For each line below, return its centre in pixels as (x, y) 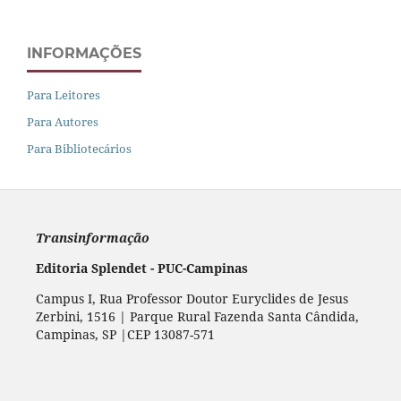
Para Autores (63, 121)
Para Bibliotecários (79, 148)
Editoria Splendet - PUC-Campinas (141, 268)
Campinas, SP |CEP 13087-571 (125, 334)
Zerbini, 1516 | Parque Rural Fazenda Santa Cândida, (197, 316)
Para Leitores (64, 94)
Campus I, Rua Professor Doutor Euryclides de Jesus (192, 298)
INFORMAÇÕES (84, 53)
